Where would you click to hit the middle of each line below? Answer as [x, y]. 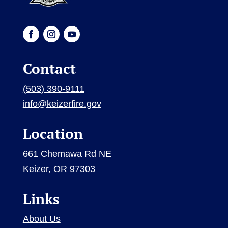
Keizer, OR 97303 [59, 169]
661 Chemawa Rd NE [67, 154]
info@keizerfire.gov [62, 104]
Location [53, 134]
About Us [41, 219]
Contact [49, 69]
